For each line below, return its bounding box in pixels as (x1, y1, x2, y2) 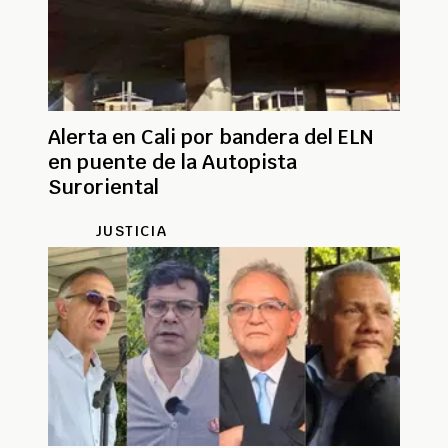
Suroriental (48, 173, 159, 200)
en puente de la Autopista (48, 148, 297, 175)
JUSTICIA (95, 221, 167, 240)
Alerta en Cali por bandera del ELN (48, 123, 374, 150)
